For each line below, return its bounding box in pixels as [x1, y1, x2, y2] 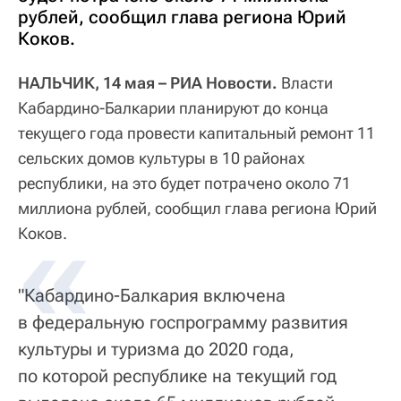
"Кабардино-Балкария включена [18, 285, 286, 307]
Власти [281, 73, 333, 93]
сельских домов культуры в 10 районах [18, 149, 305, 168]
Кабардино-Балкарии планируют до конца [18, 98, 328, 118]
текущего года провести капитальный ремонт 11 [18, 124, 375, 143]
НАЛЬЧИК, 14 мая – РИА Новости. [18, 73, 281, 93]
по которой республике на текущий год [18, 365, 337, 388]
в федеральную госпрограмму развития [18, 311, 348, 334]
